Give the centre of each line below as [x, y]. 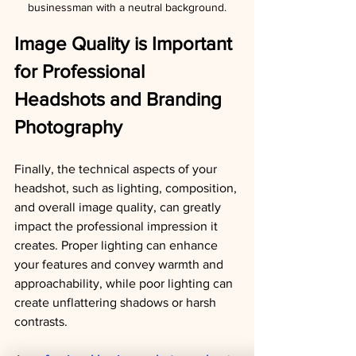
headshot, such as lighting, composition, [127, 188]
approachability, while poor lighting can [125, 283]
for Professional [82, 71]
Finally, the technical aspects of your [117, 169]
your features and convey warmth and [120, 264]
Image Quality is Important [126, 43]
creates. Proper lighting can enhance [118, 245]
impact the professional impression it [118, 226]
